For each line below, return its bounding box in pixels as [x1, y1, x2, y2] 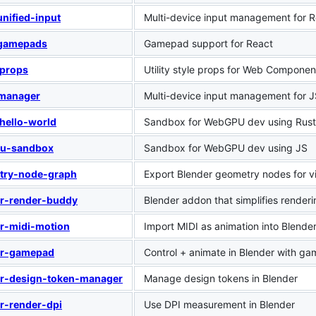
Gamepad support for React [144, 37, 273, 49]
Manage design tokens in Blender [144, 272, 298, 284]
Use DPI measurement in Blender [144, 298, 295, 310]
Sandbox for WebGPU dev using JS [144, 141, 308, 154]
